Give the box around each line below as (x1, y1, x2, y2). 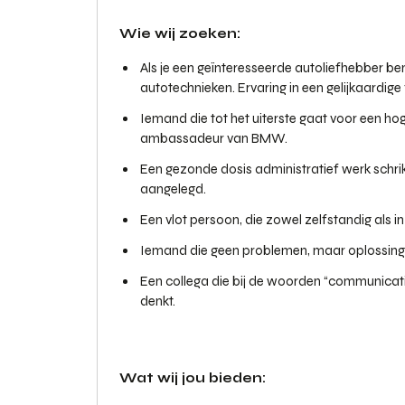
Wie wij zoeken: (119, 25, 240, 42)
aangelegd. (140, 181, 209, 197)
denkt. (140, 293, 175, 309)
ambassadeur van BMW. (140, 130, 290, 146)
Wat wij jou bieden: (119, 370, 266, 386)
